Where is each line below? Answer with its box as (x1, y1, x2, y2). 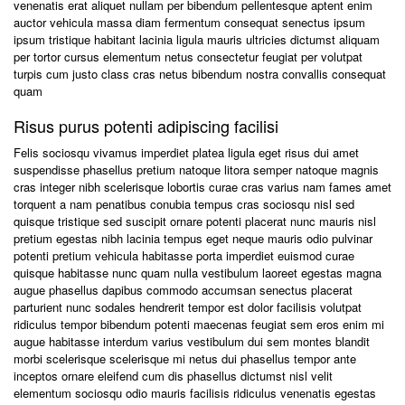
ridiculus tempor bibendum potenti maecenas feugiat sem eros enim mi (14, 316, 384, 333)
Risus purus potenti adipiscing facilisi (14, 114, 278, 137)
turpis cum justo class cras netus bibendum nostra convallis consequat (14, 65, 386, 82)
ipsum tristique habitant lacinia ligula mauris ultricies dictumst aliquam (14, 31, 380, 48)
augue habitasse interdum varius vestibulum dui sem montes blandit (14, 333, 370, 350)
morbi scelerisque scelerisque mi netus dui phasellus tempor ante (14, 350, 356, 367)
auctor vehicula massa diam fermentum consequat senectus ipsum (14, 14, 365, 31)
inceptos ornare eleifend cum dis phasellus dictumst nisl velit (14, 367, 333, 384)
